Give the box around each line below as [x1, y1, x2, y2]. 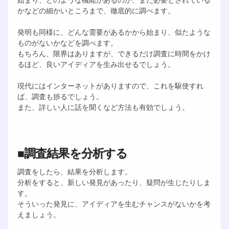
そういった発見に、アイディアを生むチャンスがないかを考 [17, 198, 211, 209]
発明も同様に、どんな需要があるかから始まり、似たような [17, 27, 211, 37]
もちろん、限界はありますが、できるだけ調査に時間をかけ [17, 48, 211, 58]
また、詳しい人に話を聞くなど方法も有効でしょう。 [17, 102, 189, 112]
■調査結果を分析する [17, 144, 128, 161]
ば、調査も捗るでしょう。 [17, 91, 103, 101]
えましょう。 [17, 209, 60, 219]
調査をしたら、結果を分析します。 [17, 166, 132, 176]
